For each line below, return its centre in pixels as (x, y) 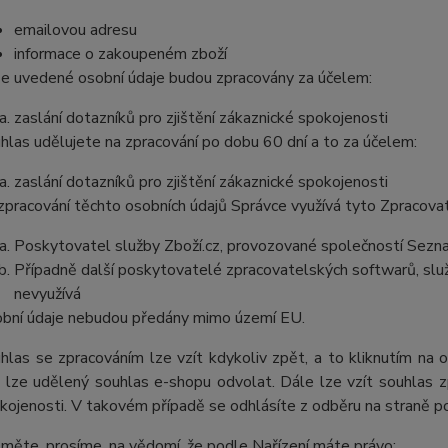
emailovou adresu (75, 30)
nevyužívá (47, 294)
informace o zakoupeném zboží (120, 54)
